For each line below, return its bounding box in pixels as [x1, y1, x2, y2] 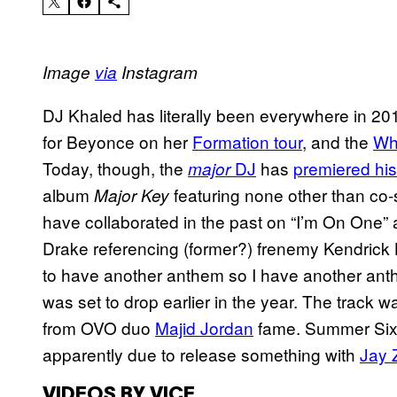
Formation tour [192, 129, 302, 154]
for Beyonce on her [43, 129, 192, 154]
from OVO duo [43, 315, 155, 340]
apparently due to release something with [43, 342, 360, 367]
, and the [302, 129, 373, 154]
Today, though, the [43, 156, 188, 181]
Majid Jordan [155, 315, 253, 340]
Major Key [94, 183, 169, 207]
